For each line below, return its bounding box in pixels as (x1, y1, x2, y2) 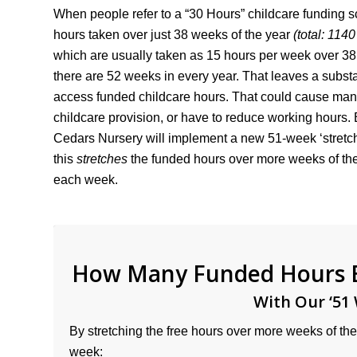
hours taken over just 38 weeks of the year (53, 28, 290, 42)
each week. (53, 173, 118, 187)
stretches (76, 152, 127, 167)
